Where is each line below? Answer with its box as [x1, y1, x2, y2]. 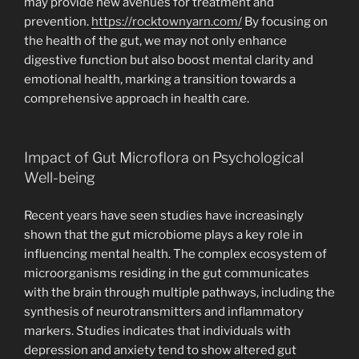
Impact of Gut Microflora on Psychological [24, 149, 304, 167]
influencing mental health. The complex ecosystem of [24, 246, 327, 261]
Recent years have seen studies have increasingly [24, 208, 304, 223]
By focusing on [242, 14, 328, 29]
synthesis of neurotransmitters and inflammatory [24, 304, 304, 319]
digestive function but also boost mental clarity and [24, 52, 313, 67]
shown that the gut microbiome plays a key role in [24, 227, 303, 242]
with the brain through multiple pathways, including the [24, 284, 335, 300]
